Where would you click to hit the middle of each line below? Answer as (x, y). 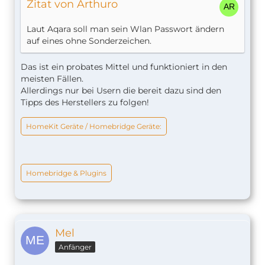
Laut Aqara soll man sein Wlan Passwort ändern (125, 29)
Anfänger (75, 247)
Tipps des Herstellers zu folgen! (85, 102)
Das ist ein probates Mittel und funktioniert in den (124, 67)
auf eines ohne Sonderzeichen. (89, 41)
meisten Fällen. (52, 78)
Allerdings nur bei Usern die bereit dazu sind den (121, 90)
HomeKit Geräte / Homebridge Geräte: (94, 126)
